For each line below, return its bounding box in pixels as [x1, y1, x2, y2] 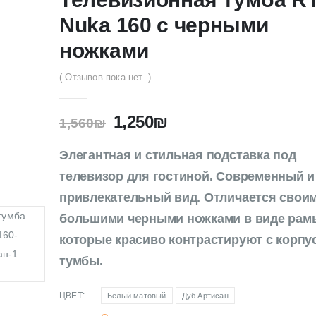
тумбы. [59, 254, 103, 268]
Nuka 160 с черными [59, 13, 269, 37]
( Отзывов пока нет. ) [59, 72, 152, 83]
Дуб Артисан [181, 291, 229, 300]
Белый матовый [107, 291, 166, 300]
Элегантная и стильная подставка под [59, 148, 296, 162]
